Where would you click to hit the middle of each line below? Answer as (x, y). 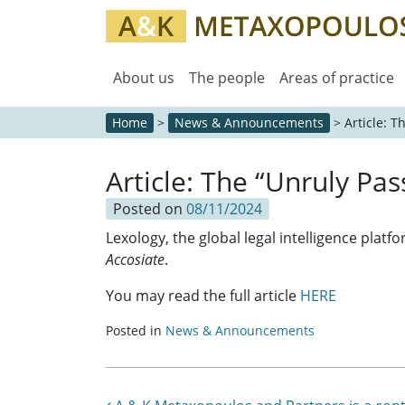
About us (144, 78)
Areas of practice (337, 78)
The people (227, 78)
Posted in (136, 331)
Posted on (150, 209)
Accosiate (135, 260)
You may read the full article (203, 296)
